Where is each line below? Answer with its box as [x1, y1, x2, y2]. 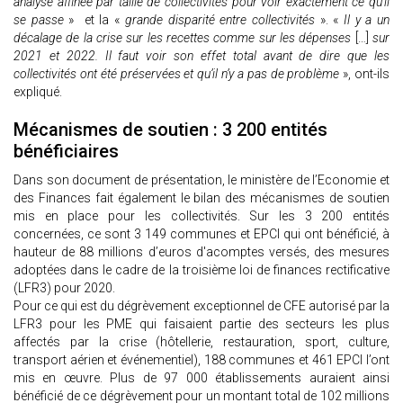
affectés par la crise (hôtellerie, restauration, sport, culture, [13, 335, 390, 350]
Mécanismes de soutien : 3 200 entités [13, 119, 327, 141]
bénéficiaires [13, 140, 119, 163]
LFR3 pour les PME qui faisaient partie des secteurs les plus [13, 317, 390, 332]
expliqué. [13, 85, 62, 100]
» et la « [63, 13, 125, 28]
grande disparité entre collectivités [124, 13, 315, 28]
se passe [13, 13, 64, 28]
